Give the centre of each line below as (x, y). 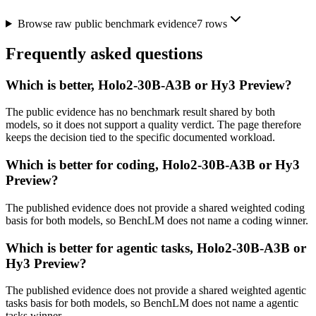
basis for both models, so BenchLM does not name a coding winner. (157, 220)
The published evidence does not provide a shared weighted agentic (156, 291)
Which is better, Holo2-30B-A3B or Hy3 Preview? (149, 85)
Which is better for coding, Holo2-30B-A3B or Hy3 (153, 165)
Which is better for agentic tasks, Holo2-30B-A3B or (156, 248)
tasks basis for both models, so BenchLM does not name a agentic (152, 303)
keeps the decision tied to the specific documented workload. (140, 138)
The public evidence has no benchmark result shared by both (140, 112)
